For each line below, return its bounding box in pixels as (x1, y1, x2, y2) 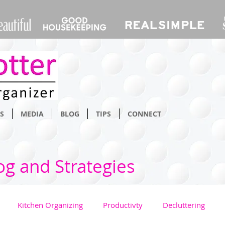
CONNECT (127, 109, 161, 119)
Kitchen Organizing (18, 199, 83, 210)
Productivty (103, 199, 143, 210)
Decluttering (163, 199, 205, 210)
